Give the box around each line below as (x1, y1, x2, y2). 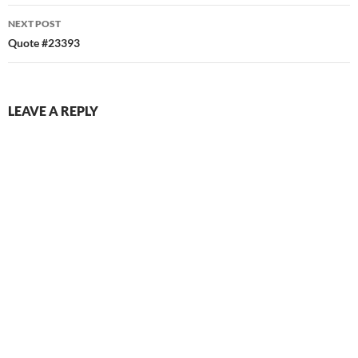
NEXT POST (8, 18, 61, 30)
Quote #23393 (8, 36, 80, 50)
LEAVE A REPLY (8, 103, 98, 119)
